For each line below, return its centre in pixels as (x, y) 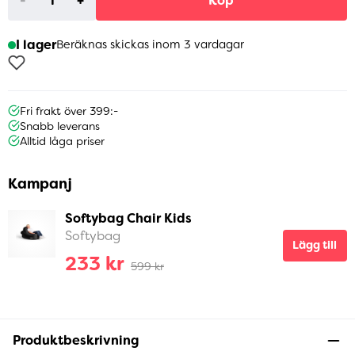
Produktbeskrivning (76, 341)
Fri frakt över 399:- (69, 111)
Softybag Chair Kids (128, 219)
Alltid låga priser (63, 141)
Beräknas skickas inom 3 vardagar (150, 45)
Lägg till (315, 245)
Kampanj (40, 184)
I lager (36, 45)
